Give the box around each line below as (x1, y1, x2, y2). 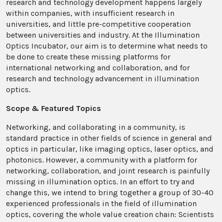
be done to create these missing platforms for (6, 52, 170, 61)
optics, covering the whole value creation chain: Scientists (6, 210, 214, 219)
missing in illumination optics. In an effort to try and (6, 177, 195, 186)
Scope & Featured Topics (6, 104, 101, 113)
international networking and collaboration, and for (6, 63, 190, 72)
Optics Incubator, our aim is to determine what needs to (6, 41, 208, 51)
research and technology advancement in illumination (6, 74, 199, 83)
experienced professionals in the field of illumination (6, 199, 197, 208)
